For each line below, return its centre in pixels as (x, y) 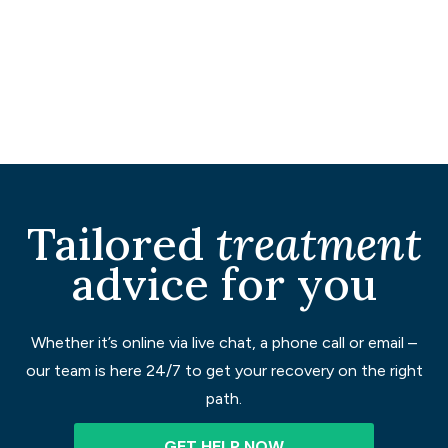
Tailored (121, 244)
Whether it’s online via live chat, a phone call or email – (224, 343)
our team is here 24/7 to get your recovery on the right (224, 371)
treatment (318, 244)
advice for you (224, 284)
